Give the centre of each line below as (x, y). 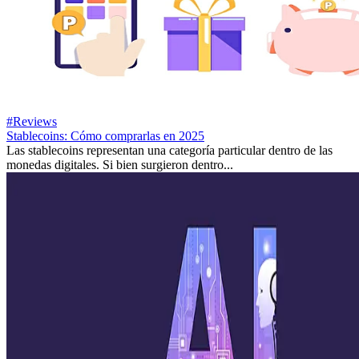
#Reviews (32, 122)
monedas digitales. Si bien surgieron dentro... (120, 165)
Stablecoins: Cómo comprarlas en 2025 (105, 136)
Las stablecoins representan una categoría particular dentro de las (169, 151)
